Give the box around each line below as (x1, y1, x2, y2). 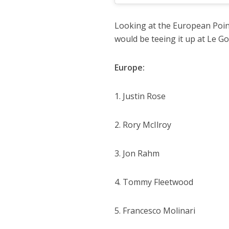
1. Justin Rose (114, 90, 166, 102)
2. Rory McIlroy (114, 119, 172, 130)
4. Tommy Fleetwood (114, 176, 194, 188)
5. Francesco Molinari (114, 204, 196, 216)
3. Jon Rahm (114, 147, 160, 159)
